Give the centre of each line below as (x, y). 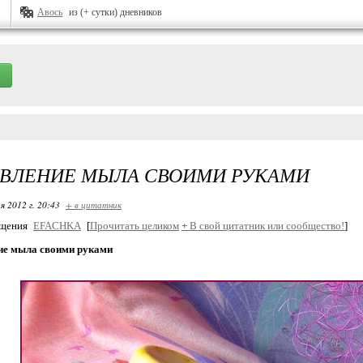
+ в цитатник (94, 205)
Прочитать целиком (135, 226)
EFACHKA (57, 226)
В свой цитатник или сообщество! (266, 226)
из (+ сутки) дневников (115, 12)
